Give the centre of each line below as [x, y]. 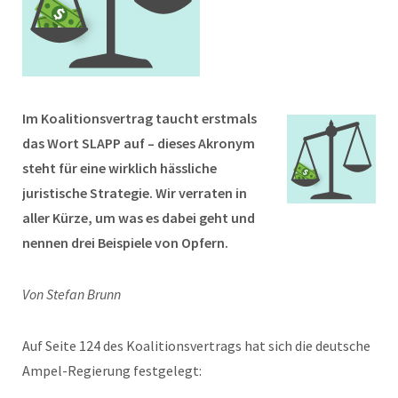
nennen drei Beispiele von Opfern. [125, 242]
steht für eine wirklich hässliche [119, 167]
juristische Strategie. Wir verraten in [135, 192]
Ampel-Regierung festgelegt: [112, 370]
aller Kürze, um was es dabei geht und [139, 217]
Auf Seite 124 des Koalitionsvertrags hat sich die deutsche [196, 345]
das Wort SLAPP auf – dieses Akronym [139, 143]
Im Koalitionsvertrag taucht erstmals [139, 118]
